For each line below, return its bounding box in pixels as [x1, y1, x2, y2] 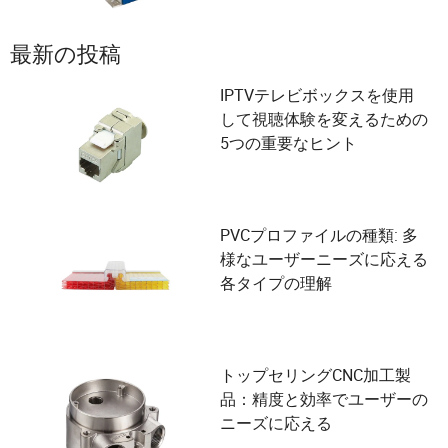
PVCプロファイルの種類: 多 [220, 224, 418, 246]
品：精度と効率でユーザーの [220, 388, 428, 410]
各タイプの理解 [220, 272, 332, 294]
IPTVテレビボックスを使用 [220, 84, 414, 106]
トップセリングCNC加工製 [220, 364, 411, 386]
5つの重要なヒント [220, 132, 357, 154]
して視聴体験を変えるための [220, 108, 428, 130]
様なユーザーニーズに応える [220, 248, 428, 270]
